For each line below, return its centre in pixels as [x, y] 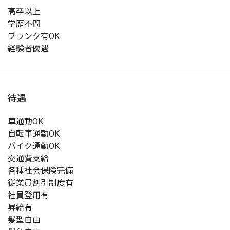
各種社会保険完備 [41, 171]
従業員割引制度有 [41, 183]
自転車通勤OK [34, 134]
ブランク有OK [34, 36]
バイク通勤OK [34, 146]
